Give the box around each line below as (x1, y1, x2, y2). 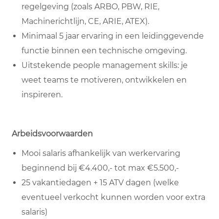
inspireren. (22, 90, 63, 100)
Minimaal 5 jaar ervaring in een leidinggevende (22, 31, 204, 41)
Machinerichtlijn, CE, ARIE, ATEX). (22, 17, 149, 26)
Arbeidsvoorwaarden (12, 129, 93, 139)
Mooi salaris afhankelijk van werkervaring (22, 149, 180, 158)
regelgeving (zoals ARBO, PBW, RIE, (22, 2, 159, 12)
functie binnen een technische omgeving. (22, 46, 187, 56)
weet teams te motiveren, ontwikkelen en (22, 75, 187, 85)
